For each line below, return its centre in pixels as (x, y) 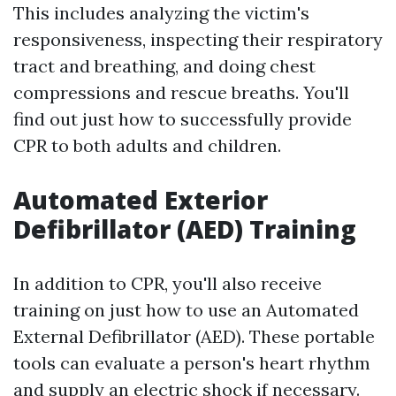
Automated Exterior (141, 200)
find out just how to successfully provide (183, 119)
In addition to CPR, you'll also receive (168, 284)
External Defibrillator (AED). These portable (194, 337)
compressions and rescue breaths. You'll (181, 93)
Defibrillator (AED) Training (185, 229)
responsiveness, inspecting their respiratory (198, 40)
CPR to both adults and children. (147, 146)
